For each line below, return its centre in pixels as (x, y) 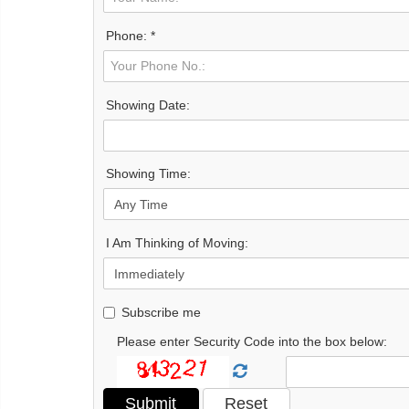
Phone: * (131, 35)
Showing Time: (148, 174)
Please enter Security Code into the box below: (252, 341)
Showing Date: (148, 105)
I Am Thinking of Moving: (177, 243)
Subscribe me (161, 312)
